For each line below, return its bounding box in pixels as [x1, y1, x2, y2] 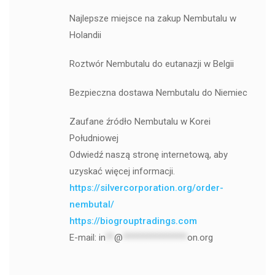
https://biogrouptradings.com [69, 215, 197, 227]
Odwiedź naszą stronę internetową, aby [69, 149, 228, 160]
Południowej [69, 132, 118, 144]
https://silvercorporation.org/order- [69, 182, 223, 193]
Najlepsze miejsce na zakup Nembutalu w [69, 12, 236, 24]
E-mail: [69, 231, 99, 243]
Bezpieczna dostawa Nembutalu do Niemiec [69, 87, 247, 98]
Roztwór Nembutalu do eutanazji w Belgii [69, 58, 234, 69]
